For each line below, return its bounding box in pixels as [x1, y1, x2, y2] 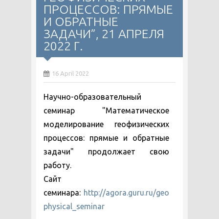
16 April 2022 [52, 70, 89, 77]
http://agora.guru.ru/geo [83, 188, 169, 197]
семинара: [44, 188, 84, 197]
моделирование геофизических [44, 120, 169, 129]
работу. [44, 161, 71, 170]
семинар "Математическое [44, 106, 169, 115]
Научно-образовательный [44, 92, 141, 101]
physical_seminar [44, 202, 105, 211]
